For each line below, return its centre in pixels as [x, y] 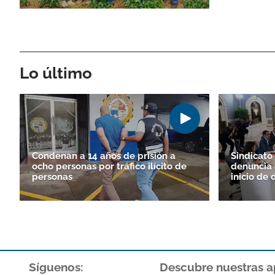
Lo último [56, 73]
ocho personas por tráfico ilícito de [109, 166]
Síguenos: [56, 267]
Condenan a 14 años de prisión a [104, 156]
